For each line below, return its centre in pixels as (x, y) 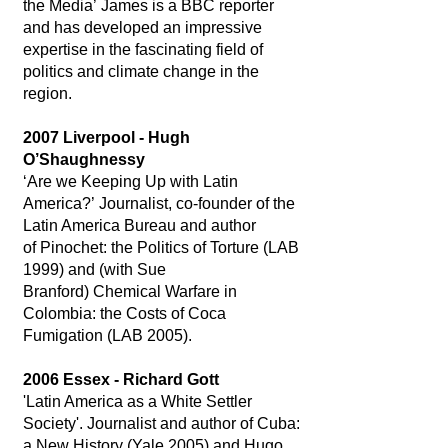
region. (47, 93)
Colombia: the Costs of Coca (124, 313)
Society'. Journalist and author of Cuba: (161, 423)
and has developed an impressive (142, 27)
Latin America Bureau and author (139, 225)
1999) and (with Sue (94, 269)
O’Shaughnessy (83, 159)
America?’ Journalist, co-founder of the (158, 203)
